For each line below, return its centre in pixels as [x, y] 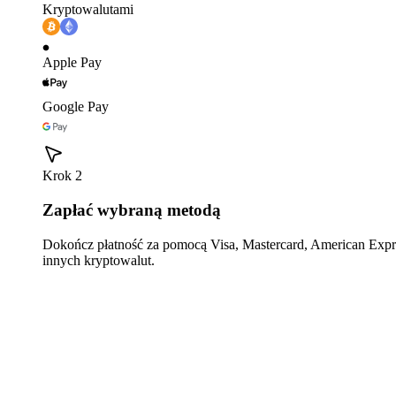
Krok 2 [62, 176]
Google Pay [76, 107]
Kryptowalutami [88, 10]
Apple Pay [72, 63]
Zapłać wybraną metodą [132, 209]
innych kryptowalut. [99, 260]
